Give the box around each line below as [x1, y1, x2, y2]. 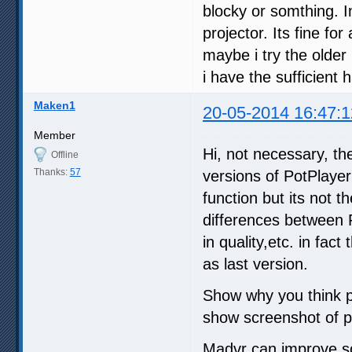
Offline [50, 148, 79, 160]
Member [33, 128, 75, 141]
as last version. [203, 255, 308, 273]
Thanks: [33, 166, 70, 178]
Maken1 [33, 98, 75, 112]
